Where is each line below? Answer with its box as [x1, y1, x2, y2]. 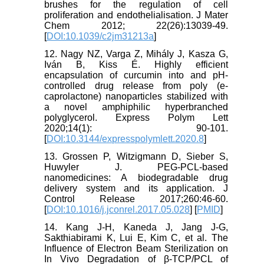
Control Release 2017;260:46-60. [44, 194, 228, 204]
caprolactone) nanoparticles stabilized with [44, 91, 228, 102]
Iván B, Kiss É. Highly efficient [44, 60, 228, 70]
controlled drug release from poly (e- [44, 81, 228, 91]
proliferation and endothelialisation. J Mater [44, 10, 228, 21]
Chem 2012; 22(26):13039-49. [44, 21, 228, 31]
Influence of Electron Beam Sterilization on [44, 243, 228, 254]
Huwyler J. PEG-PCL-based [44, 162, 228, 173]
